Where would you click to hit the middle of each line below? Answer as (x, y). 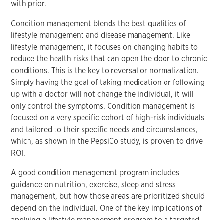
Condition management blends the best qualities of (98, 23)
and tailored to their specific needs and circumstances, (105, 129)
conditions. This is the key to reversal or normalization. (105, 70)
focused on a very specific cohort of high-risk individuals (108, 117)
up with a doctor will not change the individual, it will (102, 94)
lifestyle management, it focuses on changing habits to (105, 47)
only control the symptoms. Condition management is (103, 106)
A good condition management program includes (95, 172)
